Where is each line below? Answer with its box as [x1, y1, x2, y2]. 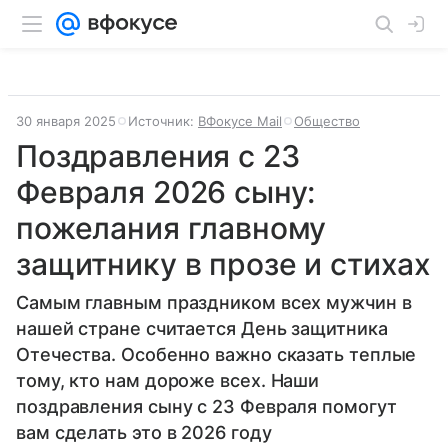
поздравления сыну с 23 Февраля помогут [16, 396, 397, 417]
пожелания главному [16, 210, 327, 246]
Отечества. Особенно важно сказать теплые [16, 344, 417, 365]
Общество [294, 113, 360, 129]
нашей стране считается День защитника [16, 318, 388, 339]
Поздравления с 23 [16, 138, 300, 174]
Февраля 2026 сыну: [16, 174, 316, 210]
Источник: [128, 113, 198, 129]
